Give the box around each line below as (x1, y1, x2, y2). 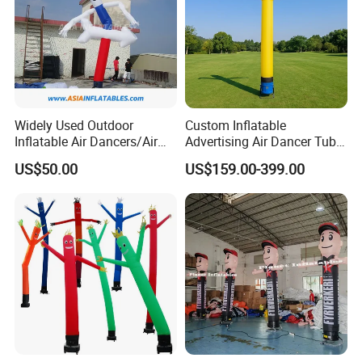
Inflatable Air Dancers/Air (15, 133, 158, 151)
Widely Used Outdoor (15, 116, 134, 135)
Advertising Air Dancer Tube (184, 133, 343, 151)
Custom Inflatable (184, 116, 286, 135)
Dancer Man (15, 149, 85, 167)
